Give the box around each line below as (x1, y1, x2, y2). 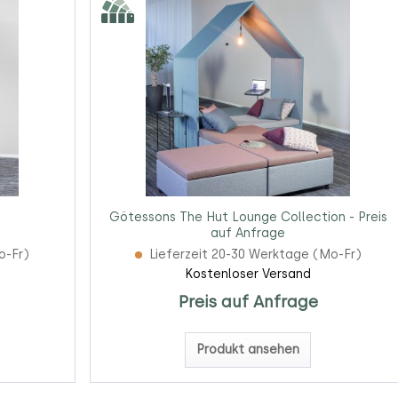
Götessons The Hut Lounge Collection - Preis (108, 210, 387, 226)
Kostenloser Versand (185, 267, 312, 283)
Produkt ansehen (196, 342, 300, 358)
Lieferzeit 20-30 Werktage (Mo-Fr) (148, 247, 362, 263)
